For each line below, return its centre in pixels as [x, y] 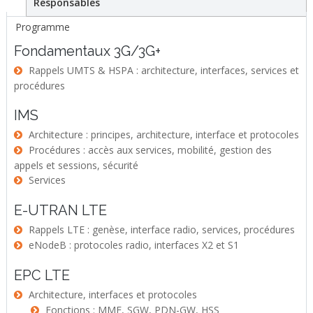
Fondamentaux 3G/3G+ [87, 51]
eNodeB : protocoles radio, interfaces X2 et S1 [133, 245]
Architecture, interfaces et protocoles [112, 294]
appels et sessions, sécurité [76, 165]
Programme [42, 27]
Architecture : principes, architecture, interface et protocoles [163, 134]
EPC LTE [42, 275]
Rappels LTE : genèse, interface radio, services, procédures [161, 230]
